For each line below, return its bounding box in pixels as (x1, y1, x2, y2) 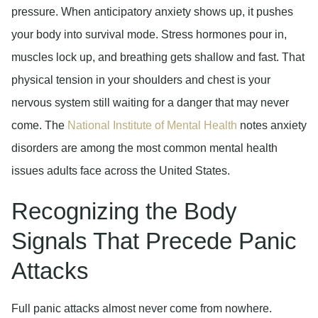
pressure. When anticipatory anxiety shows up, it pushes (11, 6, 293, 18)
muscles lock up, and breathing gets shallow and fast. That (11, 51, 305, 64)
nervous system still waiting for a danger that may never (11, 97, 289, 109)
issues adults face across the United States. (11, 165, 230, 177)
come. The (11, 119, 67, 132)
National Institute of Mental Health (67, 119, 237, 132)
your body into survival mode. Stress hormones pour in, (11, 28, 287, 41)
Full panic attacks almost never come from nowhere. (11, 302, 272, 314)
